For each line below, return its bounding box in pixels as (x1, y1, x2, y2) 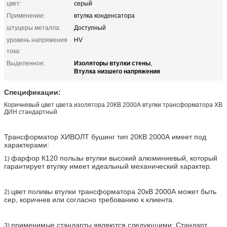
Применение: (7, 12, 45, 19)
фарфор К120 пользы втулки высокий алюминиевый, (11, 154, 190, 162)
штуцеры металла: (7, 24, 61, 31)
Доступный (74, 24, 106, 31)
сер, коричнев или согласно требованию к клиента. (4, 195, 174, 204)
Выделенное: (7, 59, 45, 67)
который (190, 154, 217, 162)
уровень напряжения (7, 36, 67, 44)
